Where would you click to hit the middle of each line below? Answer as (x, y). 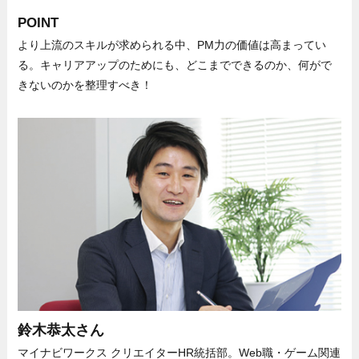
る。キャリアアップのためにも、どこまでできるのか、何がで (175, 65)
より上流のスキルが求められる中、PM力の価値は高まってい (172, 44)
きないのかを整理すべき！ (85, 85)
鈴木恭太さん (61, 331)
